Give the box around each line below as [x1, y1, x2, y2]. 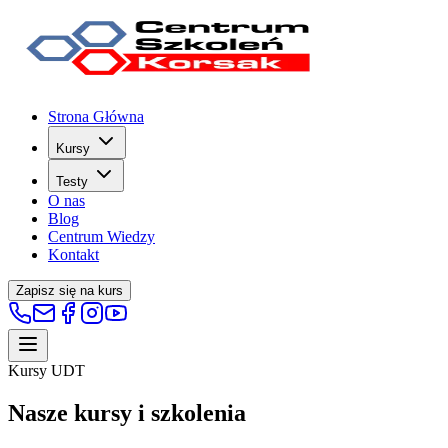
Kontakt [48, 246, 99, 263]
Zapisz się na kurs [16, 283, 123, 298]
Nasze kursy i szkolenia [8, 399, 246, 426]
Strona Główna [48, 108, 144, 125]
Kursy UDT [8, 362, 85, 379]
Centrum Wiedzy [48, 228, 155, 245]
